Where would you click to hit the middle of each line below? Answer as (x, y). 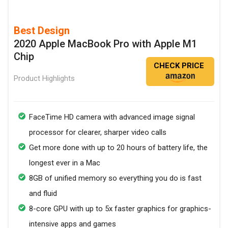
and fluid (43, 193)
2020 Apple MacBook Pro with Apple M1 (105, 44)
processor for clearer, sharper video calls (98, 132)
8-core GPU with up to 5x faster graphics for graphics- (120, 209)
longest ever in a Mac (65, 163)
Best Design (42, 31)
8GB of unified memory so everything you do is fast (115, 178)
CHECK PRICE (179, 66)
